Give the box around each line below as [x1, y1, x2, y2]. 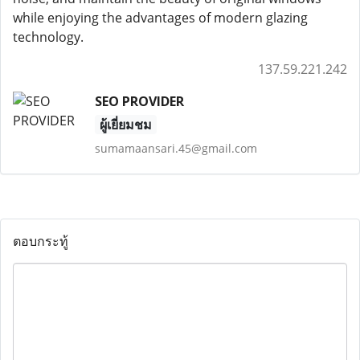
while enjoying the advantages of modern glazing [13, 9, 308, 27]
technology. [13, 28, 84, 46]
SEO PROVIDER [94, 92, 184, 110]
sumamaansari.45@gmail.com [94, 141, 257, 156]
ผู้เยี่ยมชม [99, 116, 152, 133]
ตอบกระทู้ [13, 232, 68, 250]
